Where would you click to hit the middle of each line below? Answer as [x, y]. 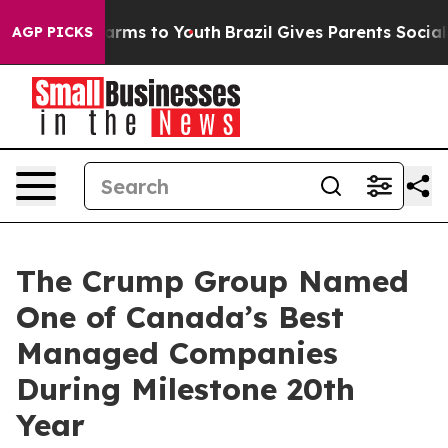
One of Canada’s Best [180, 317]
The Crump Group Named [212, 281]
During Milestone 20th [185, 389]
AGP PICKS [52, 32]
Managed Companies [177, 353]
